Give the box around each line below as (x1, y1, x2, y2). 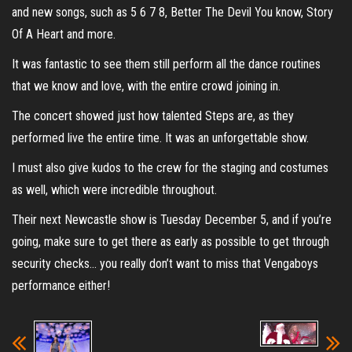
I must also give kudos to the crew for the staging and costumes (12, 159, 328, 175)
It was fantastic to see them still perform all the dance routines (12, 56, 321, 71)
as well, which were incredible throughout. (12, 181, 217, 197)
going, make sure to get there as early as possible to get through (12, 233, 329, 249)
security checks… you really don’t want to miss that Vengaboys (12, 255, 318, 271)
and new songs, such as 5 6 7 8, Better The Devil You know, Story (12, 4, 333, 20)
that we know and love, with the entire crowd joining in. (12, 78, 280, 93)
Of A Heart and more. (12, 26, 115, 42)
